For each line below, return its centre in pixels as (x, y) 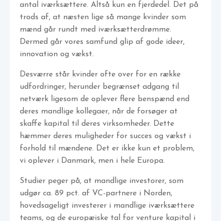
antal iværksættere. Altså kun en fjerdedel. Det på (109, 5)
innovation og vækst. (57, 55)
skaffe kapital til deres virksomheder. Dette (97, 124)
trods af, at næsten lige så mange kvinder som (103, 18)
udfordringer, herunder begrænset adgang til (99, 87)
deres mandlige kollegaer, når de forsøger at (99, 112)
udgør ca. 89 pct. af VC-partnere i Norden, (96, 194)
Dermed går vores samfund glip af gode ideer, (102, 42)
